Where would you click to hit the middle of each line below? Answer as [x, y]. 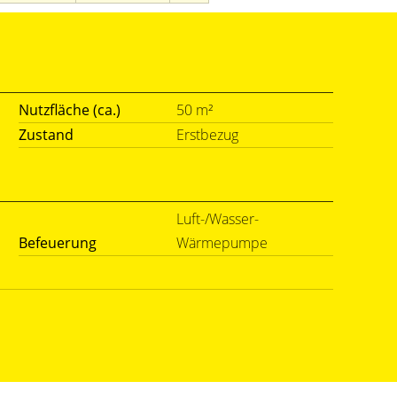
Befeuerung [58, 243]
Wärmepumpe [222, 243]
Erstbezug [207, 135]
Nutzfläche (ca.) [70, 110]
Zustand [46, 135]
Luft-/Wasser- [217, 219]
